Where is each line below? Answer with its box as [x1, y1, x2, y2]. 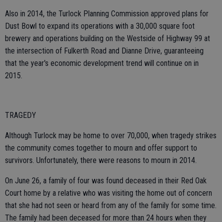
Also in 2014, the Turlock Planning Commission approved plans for [5, 9, 209, 19]
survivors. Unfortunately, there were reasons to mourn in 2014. [5, 156, 197, 166]
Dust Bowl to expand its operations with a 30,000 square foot [5, 21, 195, 31]
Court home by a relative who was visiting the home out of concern [5, 188, 212, 198]
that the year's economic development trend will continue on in [5, 58, 199, 68]
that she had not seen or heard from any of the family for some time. [5, 201, 217, 211]
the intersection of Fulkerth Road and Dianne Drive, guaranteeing [5, 46, 204, 56]
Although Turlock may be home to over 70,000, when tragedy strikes [5, 131, 217, 141]
